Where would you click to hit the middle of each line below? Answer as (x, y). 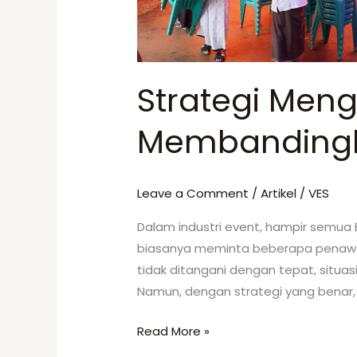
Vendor (158, 41)
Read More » (174, 331)
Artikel (279, 194)
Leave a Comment (193, 194)
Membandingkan (186, 20)
